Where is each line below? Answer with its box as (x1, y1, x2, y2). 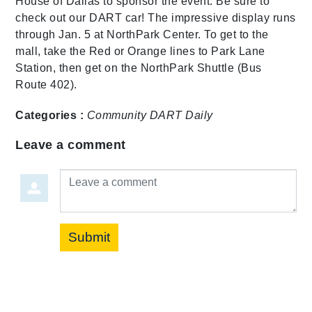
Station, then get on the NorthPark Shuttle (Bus (15, 62, 262, 75)
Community (86, 109, 147, 122)
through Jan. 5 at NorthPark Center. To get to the (15, 29, 269, 41)
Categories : (15, 109, 84, 122)
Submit (68, 230, 111, 245)
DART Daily (149, 109, 213, 122)
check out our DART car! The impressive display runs (15, 12, 296, 24)
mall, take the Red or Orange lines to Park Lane (15, 45, 265, 58)
